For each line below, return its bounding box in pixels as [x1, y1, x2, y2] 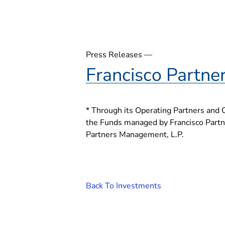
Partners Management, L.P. [86, 129, 184, 141]
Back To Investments [86, 180, 162, 191]
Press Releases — [86, 49, 153, 60]
